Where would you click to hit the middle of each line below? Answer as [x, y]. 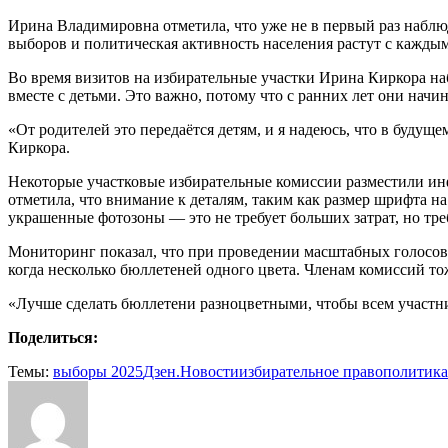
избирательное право [311, 372]
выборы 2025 [98, 372]
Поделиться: [53, 338]
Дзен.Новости [191, 372]
